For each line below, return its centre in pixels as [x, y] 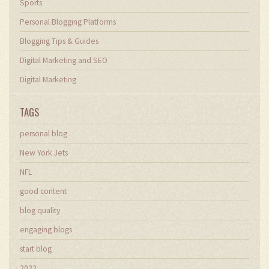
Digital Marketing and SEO [64, 60]
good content [43, 191]
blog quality [40, 210]
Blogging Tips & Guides [59, 41]
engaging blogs [46, 229]
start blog [36, 249]
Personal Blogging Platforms [68, 22]
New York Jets [44, 153]
